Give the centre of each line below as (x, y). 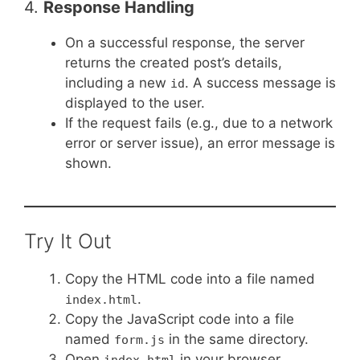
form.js (139, 340)
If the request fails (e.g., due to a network (199, 123)
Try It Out (68, 241)
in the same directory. (237, 339)
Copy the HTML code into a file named (190, 278)
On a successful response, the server (185, 43)
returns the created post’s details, (174, 63)
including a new (118, 83)
